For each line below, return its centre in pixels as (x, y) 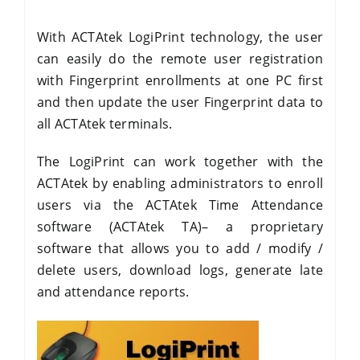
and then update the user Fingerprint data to (180, 102)
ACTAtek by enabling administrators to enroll (180, 183)
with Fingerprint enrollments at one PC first (180, 80)
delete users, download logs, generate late (180, 270)
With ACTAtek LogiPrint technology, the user (180, 37)
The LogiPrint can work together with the (180, 162)
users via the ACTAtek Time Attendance (180, 205)
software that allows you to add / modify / (180, 248)
